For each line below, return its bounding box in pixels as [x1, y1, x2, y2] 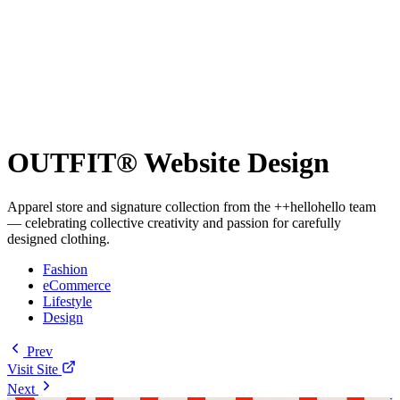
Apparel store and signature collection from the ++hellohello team [7, 198, 376, 214]
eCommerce [43, 277, 111, 293]
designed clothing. [7, 230, 110, 246]
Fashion [43, 261, 87, 277]
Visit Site [7, 361, 58, 377]
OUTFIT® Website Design [7, 146, 329, 179]
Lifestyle [43, 293, 92, 309]
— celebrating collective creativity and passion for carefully [7, 214, 341, 230]
